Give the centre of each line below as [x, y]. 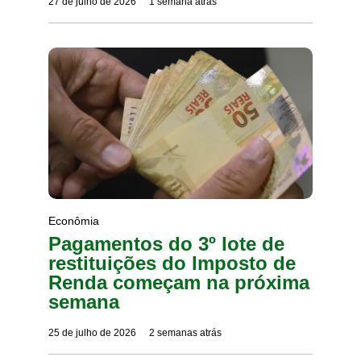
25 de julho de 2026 [92, 332]
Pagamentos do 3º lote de [166, 243]
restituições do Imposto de [172, 263]
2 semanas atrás [185, 332]
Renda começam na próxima [179, 282]
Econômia [74, 220]
